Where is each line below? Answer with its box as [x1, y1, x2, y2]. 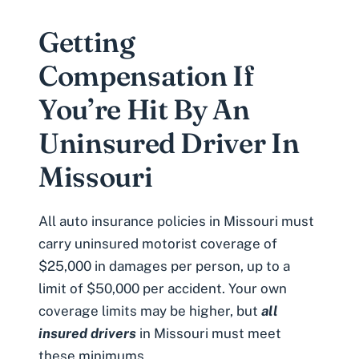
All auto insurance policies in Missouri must [38, 212, 314, 229]
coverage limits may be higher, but [38, 302, 261, 319]
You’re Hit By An [38, 91, 250, 127]
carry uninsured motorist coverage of [38, 235, 277, 252]
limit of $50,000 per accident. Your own [38, 280, 287, 296]
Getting [38, 24, 135, 59]
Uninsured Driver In [38, 125, 300, 160]
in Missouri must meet [136, 325, 281, 341]
